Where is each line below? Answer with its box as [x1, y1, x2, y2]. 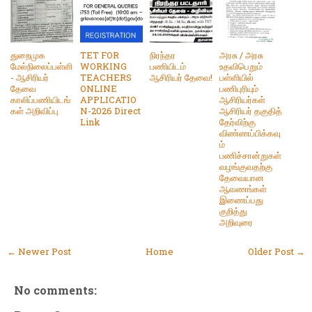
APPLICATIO [80, 93, 136, 106]
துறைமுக [10, 48, 45, 61]
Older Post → [248, 244, 305, 258]
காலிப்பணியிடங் [10, 93, 70, 106]
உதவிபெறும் [219, 59, 263, 72]
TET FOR [80, 48, 119, 61]
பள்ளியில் [219, 70, 253, 84]
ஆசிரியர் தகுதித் [219, 104, 282, 117]
